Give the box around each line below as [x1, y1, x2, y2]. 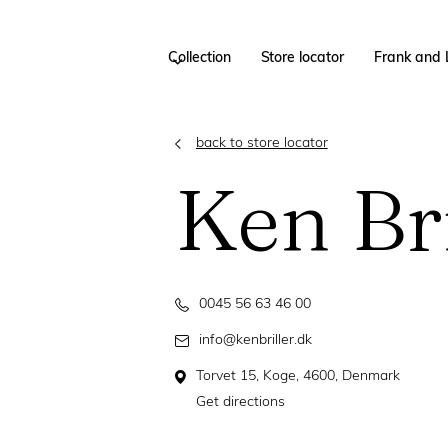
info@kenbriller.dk [199, 333, 312, 348]
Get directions [196, 395, 285, 410]
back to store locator [195, 136, 328, 151]
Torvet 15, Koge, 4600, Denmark [196, 369, 400, 384]
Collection [167, 51, 231, 67]
